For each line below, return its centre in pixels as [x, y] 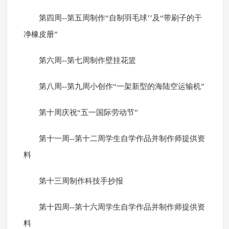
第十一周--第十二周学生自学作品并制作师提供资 [122, 139]
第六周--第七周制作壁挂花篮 [87, 61]
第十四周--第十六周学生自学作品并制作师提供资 [122, 207]
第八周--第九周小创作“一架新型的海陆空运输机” [121, 87]
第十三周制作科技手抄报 [81, 181]
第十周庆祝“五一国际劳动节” [88, 113]
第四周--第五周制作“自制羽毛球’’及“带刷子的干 [120, 18]
